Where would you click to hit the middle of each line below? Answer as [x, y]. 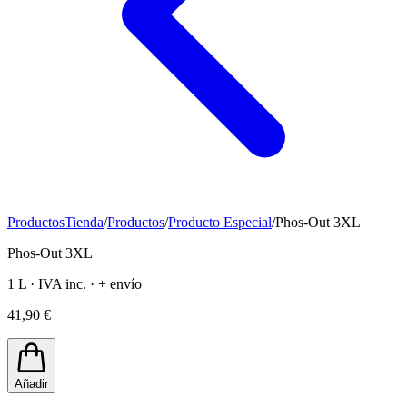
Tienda [84, 222]
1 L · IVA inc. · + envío [74, 283]
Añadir [31, 383]
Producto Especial [220, 222]
